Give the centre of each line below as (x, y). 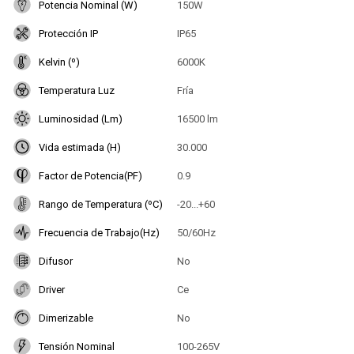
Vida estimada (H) (80, 147)
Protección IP (68, 33)
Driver (52, 289)
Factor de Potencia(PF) (90, 175)
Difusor (56, 261)
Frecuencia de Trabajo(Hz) (99, 232)
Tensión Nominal (77, 346)
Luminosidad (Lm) (81, 119)
